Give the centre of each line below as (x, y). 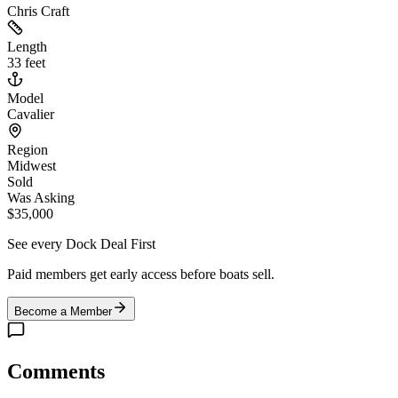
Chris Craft (38, 11)
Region (28, 149)
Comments (56, 371)
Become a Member (63, 311)
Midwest (32, 165)
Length (27, 46)
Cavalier (31, 114)
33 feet (26, 62)
